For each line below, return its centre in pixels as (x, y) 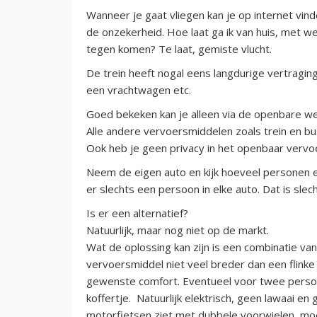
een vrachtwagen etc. (139, 90)
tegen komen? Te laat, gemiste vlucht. (179, 48)
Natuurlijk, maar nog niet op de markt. (178, 230)
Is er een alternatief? (137, 213)
